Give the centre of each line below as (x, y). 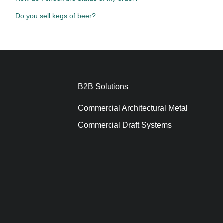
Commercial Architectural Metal (133, 108)
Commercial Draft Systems (125, 125)
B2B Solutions (103, 87)
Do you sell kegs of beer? (55, 16)
